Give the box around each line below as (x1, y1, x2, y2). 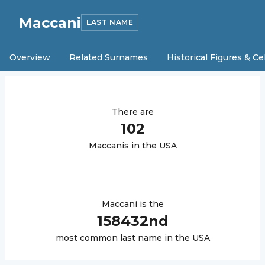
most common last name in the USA (55, 232, 210, 243)
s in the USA (124, 140, 177, 151)
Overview (9, 52, 50, 63)
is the (137, 199, 164, 209)
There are (111, 106, 154, 117)
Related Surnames (69, 52, 148, 63)
